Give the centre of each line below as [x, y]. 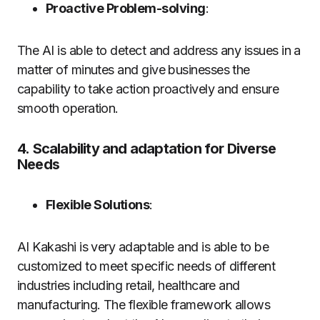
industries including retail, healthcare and [129, 285]
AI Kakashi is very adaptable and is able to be [143, 246]
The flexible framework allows [187, 304]
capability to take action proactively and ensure [148, 89]
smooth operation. [68, 108]
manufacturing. [59, 304]
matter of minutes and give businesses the [134, 69]
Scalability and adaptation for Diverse [154, 148]
